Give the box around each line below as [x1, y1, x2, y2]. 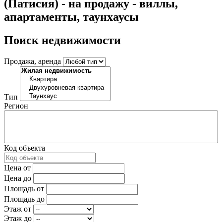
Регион [4, 101, 28, 110]
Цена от [4, 163, 31, 172]
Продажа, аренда [4, 56, 61, 65]
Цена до [4, 173, 31, 182]
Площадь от [4, 184, 44, 193]
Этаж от [4, 204, 31, 213]
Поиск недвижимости [4, 33, 121, 47]
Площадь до [4, 194, 45, 203]
